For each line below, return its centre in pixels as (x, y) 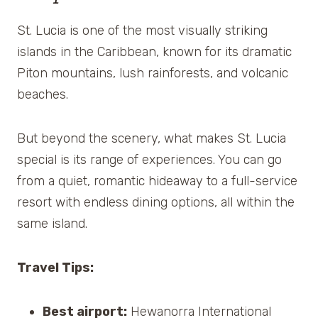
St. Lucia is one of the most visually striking (142, 31)
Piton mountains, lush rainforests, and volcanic (153, 73)
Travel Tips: (55, 268)
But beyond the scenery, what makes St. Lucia (152, 139)
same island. (52, 224)
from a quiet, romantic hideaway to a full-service (157, 181)
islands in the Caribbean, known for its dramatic (154, 52)
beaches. (43, 95)
